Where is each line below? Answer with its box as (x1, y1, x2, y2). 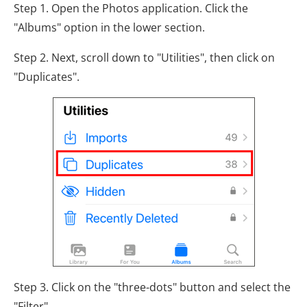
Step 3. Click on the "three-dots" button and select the (14, 280, 291, 295)
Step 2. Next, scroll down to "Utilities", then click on (14, 50, 275, 65)
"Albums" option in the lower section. (14, 20, 205, 35)
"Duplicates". (14, 69, 79, 84)
